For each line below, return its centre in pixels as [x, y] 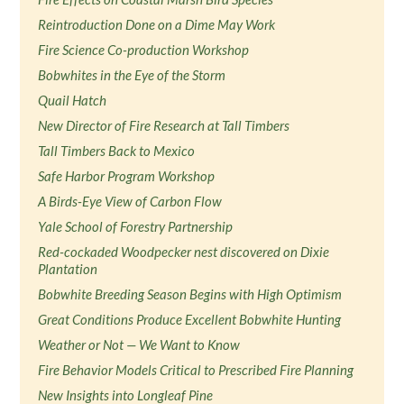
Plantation [68, 269]
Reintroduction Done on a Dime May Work [157, 24]
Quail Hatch [73, 100]
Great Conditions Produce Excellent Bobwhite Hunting [190, 319]
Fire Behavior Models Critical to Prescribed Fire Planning [196, 370]
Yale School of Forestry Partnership [136, 226]
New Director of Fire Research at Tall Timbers [164, 125]
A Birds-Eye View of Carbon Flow [130, 201]
